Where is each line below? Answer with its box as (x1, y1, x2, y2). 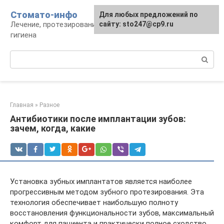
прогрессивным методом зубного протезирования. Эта (10, 187, 204, 196)
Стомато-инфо (10, 9, 77, 20)
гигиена (10, 30, 36, 39)
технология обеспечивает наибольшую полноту (10, 198, 178, 207)
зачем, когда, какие (10, 123, 95, 133)
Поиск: (10, 51, 33, 60)
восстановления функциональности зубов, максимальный (10, 208, 214, 217)
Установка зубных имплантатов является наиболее (10, 177, 192, 186)
